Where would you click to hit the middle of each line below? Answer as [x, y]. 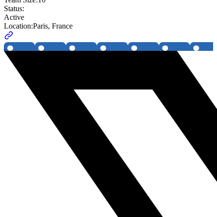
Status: [14, 9]
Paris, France [53, 26]
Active [14, 17]
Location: [18, 26]
